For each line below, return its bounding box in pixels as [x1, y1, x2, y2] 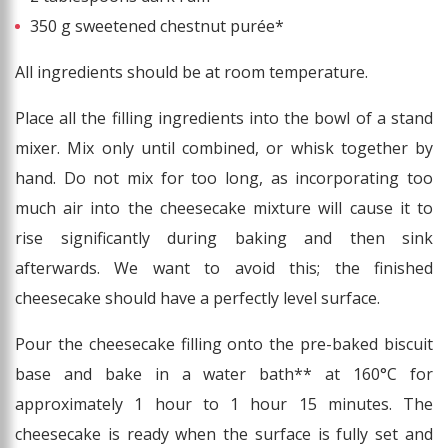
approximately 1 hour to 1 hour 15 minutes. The [15, 393, 433, 416]
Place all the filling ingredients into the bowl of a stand [15, 107, 433, 130]
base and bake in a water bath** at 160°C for [15, 363, 433, 386]
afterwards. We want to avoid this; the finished [15, 257, 433, 280]
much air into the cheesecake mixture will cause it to [15, 197, 433, 220]
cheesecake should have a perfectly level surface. [15, 287, 380, 310]
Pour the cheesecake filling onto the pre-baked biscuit [15, 333, 433, 356]
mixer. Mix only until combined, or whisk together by [15, 137, 433, 160]
